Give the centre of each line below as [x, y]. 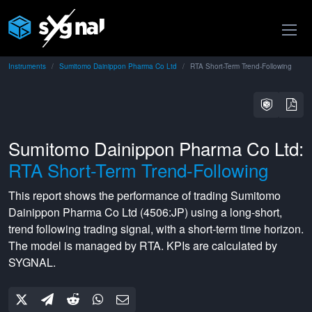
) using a [207, 212]
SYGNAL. [32, 262]
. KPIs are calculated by [219, 245]
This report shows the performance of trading [119, 195]
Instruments [27, 66]
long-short [255, 212]
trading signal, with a [134, 229]
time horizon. [271, 229]
